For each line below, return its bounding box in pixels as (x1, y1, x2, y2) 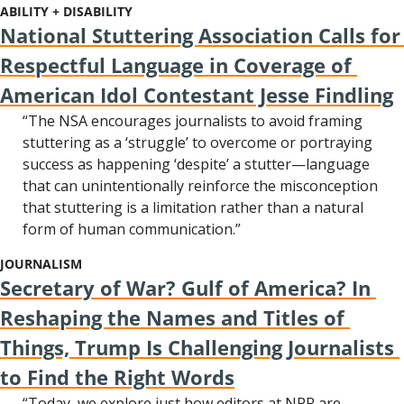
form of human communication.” (23, 219, 241, 239)
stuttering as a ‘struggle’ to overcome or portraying (23, 133, 372, 152)
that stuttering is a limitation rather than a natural (23, 197, 363, 217)
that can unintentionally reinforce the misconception (23, 176, 378, 196)
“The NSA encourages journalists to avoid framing (23, 111, 363, 131)
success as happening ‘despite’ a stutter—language (23, 154, 370, 174)
